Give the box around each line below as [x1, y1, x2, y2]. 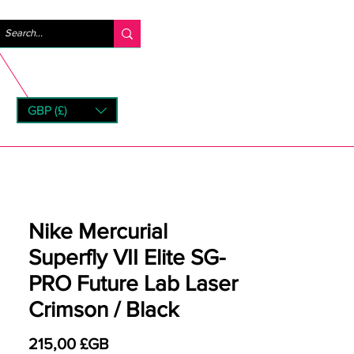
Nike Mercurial [28, 219, 168, 243]
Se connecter [181, 26, 239, 39]
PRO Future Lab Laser [28, 271, 238, 296]
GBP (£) [28, 103, 67, 117]
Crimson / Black [28, 297, 179, 322]
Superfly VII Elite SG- [28, 245, 225, 269]
